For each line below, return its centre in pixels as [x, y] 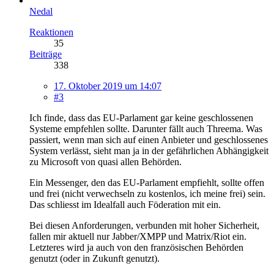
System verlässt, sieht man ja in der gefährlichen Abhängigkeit [149, 150]
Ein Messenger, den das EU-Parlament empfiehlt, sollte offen [147, 182]
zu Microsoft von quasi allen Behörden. [106, 161]
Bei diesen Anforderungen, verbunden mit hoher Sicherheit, [144, 225]
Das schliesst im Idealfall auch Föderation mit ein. [125, 204]
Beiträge [46, 54]
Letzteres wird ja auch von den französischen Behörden [136, 247]
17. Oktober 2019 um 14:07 [108, 86]
